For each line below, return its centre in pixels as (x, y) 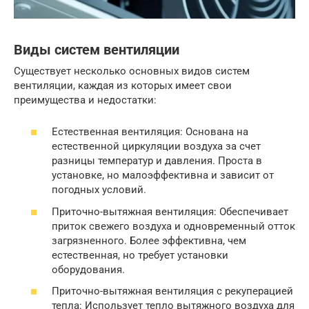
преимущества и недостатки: (85, 100)
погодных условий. (99, 190)
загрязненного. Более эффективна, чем (149, 240)
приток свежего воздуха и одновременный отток (173, 226)
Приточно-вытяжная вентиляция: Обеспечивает (170, 211)
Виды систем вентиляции (97, 50)
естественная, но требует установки (140, 255)
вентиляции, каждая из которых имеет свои (123, 85)
